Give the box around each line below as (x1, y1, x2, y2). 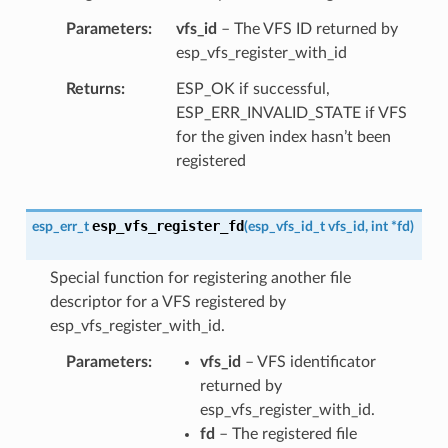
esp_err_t (31, 218, 89, 234)
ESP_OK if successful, (175, 80, 330, 97)
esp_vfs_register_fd (91, 217, 244, 234)
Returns (65, 80, 121, 97)
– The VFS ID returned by (216, 20, 398, 37)
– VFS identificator (240, 353, 376, 370)
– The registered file (214, 425, 357, 442)
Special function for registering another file (49, 269, 351, 286)
